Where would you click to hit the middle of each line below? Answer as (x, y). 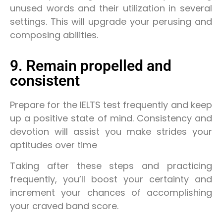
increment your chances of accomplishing (111, 192)
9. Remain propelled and (91, 66)
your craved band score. (64, 206)
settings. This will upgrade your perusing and (111, 22)
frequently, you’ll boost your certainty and (111, 179)
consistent (45, 81)
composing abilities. (54, 35)
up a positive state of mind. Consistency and (111, 118)
